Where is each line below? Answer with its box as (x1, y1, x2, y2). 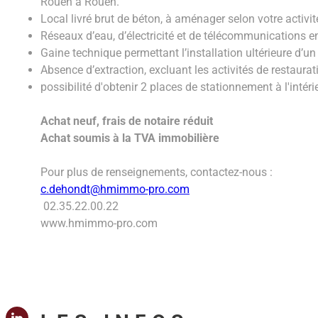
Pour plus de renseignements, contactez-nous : (40, 165, 273, 179)
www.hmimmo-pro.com (40, 216, 158, 230)
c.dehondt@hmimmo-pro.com (40, 182, 190, 196)
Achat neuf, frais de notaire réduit (40, 114, 213, 128)
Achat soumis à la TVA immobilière (40, 131, 219, 145)
